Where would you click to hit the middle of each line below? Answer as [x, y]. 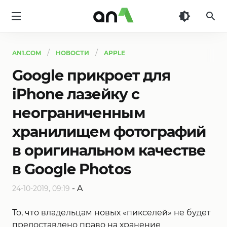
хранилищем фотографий [109, 131]
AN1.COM [27, 53]
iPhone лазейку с [76, 94]
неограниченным [79, 113]
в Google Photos [71, 169]
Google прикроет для [91, 75]
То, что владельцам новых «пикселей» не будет [111, 213]
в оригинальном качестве [109, 150]
